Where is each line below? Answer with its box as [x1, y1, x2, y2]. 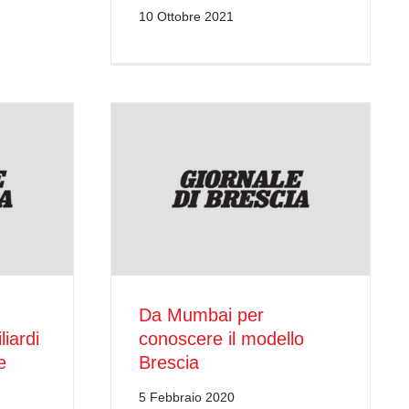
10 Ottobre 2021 [139, 8, 234, 24]
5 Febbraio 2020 [139, 390, 235, 405]
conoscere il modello [139, 329, 304, 350]
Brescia [139, 352, 199, 373]
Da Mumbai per [139, 305, 264, 326]
